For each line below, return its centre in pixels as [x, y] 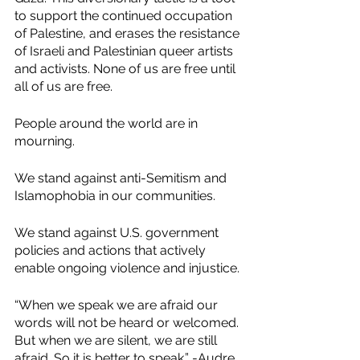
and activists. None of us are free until [127, 69]
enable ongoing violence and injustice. [127, 268]
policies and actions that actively [112, 250]
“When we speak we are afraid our [118, 305]
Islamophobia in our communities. [115, 196]
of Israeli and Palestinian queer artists [125, 51]
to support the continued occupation [125, 16]
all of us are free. [63, 86]
